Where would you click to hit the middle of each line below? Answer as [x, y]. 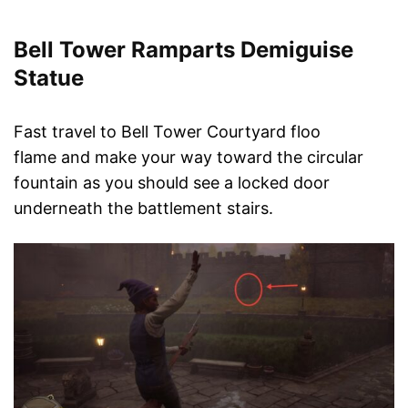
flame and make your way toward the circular [189, 158]
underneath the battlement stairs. [143, 209]
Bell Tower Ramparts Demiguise [184, 50]
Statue [49, 78]
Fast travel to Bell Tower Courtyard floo [167, 132]
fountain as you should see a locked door [172, 183]
